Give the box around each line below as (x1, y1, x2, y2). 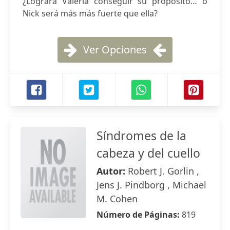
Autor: (97, 165, 128, 177)
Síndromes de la (97, 127, 186, 144)
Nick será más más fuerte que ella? (23, 8, 158, 19)
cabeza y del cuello (97, 145, 200, 161)
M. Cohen (97, 193, 138, 205)
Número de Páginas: (97, 209, 182, 220)
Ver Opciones (83, 43, 147, 56)
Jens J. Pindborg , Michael (97, 179, 206, 191)
